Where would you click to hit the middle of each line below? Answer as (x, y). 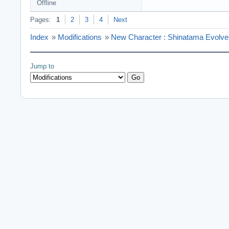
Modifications (80, 37)
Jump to (42, 66)
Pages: (41, 20)
